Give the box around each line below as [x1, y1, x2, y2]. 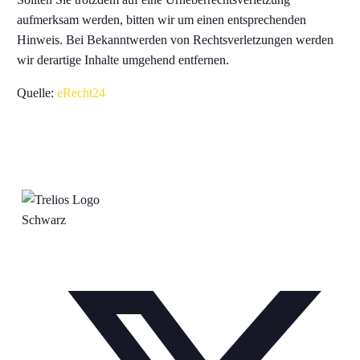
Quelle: [17, 86, 58, 100]
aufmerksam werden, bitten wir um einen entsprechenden [17, 13, 307, 27]
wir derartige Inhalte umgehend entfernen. [17, 53, 230, 67]
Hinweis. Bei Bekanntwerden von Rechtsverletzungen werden [17, 33, 334, 47]
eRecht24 [57, 86, 106, 100]
